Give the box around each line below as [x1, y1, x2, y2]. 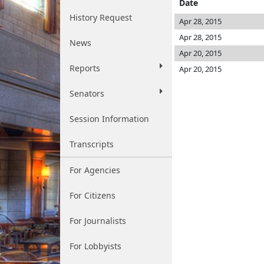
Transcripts [70, 138, 114, 150]
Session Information [70, 113, 149, 124]
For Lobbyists [70, 240, 121, 252]
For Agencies [70, 164, 120, 176]
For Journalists [70, 215, 126, 226]
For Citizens [70, 190, 115, 201]
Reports [70, 62, 100, 74]
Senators [70, 88, 104, 99]
